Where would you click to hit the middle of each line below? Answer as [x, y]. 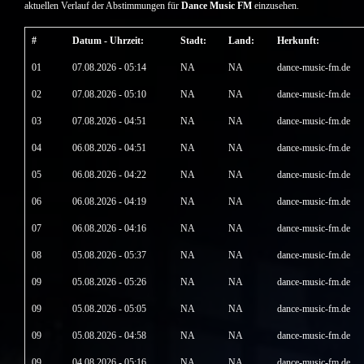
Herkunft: [298, 40]
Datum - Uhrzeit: [108, 40]
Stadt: [193, 40]
